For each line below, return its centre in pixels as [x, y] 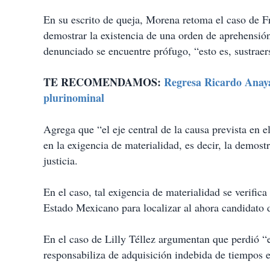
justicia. [61, 161]
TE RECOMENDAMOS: [104, 82]
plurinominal [74, 98]
